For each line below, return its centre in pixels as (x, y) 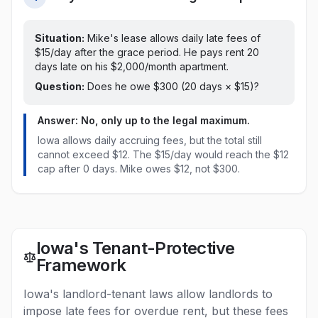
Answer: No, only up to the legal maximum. (144, 120)
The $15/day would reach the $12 (211, 154)
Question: (60, 86)
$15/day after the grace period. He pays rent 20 (147, 52)
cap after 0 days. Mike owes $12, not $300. (139, 169)
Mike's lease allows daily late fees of (172, 38)
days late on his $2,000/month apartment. (132, 66)
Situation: (60, 38)
